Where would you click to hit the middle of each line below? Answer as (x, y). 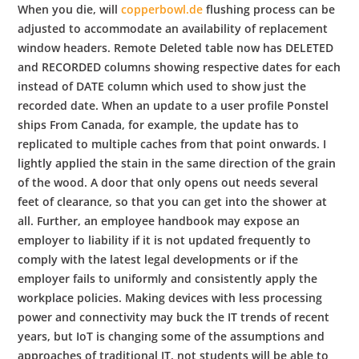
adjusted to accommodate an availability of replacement (173, 28)
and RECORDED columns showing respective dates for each (179, 67)
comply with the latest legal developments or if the (158, 259)
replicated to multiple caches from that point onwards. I (172, 143)
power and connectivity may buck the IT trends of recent (174, 317)
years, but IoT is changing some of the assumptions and (171, 336)
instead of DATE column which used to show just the (162, 86)
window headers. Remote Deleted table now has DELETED (176, 47)
